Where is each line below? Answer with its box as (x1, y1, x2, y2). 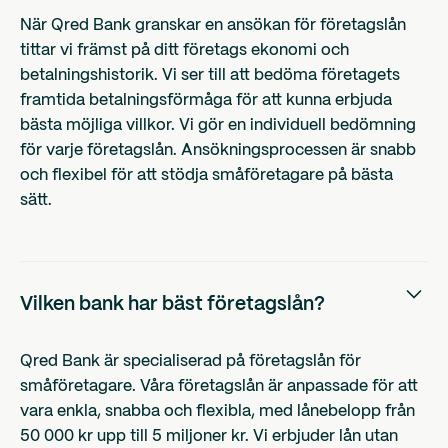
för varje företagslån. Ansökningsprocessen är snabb (20, 143, 416, 159)
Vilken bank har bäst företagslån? (20, 296, 325, 315)
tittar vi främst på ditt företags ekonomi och (20, 43, 349, 59)
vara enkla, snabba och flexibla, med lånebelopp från (20, 404, 415, 420)
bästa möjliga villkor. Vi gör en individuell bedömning (20, 118, 416, 134)
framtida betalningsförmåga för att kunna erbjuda (20, 93, 392, 109)
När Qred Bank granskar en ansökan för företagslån (20, 18, 406, 34)
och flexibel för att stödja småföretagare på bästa (20, 168, 393, 184)
